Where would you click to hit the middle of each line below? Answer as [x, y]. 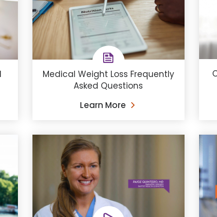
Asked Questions [108, 85]
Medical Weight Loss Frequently [108, 74]
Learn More [103, 105]
